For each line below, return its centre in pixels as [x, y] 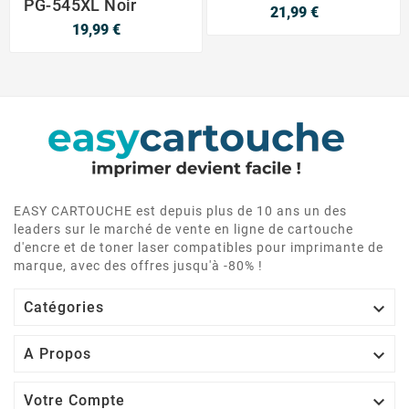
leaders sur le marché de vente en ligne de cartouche [184, 230]
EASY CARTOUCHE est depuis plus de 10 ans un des [180, 211]
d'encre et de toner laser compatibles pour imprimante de [199, 248]
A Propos [58, 354]
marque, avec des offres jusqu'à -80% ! [138, 266]
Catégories [64, 308]
